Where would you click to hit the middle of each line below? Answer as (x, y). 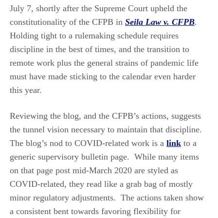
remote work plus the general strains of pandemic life (104, 63)
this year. (26, 90)
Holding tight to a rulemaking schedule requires (94, 35)
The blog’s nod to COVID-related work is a (88, 143)
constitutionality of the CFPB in (67, 22)
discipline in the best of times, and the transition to (100, 49)
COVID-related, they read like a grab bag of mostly (101, 184)
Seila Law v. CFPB (160, 22)
